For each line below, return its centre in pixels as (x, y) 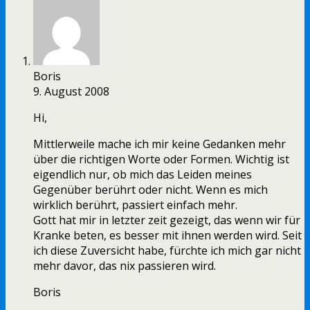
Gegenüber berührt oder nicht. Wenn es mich (151, 190)
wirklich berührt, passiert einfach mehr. (135, 205)
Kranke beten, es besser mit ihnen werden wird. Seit (167, 236)
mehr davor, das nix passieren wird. (125, 266)
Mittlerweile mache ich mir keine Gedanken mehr (159, 144)
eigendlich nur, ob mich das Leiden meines (143, 175)
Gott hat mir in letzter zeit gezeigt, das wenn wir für (167, 220)
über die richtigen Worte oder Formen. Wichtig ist (161, 159)
